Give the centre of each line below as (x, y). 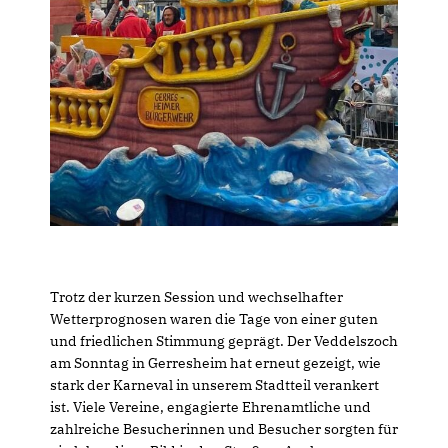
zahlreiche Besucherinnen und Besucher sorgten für (224, 429)
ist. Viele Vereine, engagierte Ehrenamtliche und (210, 407)
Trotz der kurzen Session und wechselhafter (196, 297)
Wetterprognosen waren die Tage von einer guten (214, 319)
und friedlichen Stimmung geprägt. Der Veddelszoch (224, 341)
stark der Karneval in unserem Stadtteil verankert (214, 385)
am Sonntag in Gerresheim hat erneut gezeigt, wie (215, 363)
